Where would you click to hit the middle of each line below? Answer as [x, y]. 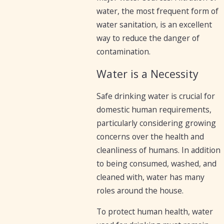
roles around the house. [140, 190]
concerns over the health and [150, 136]
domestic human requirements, [154, 109]
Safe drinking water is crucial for [155, 96]
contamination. [123, 52]
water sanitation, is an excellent [154, 25]
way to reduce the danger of [148, 38]
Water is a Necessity [147, 74]
